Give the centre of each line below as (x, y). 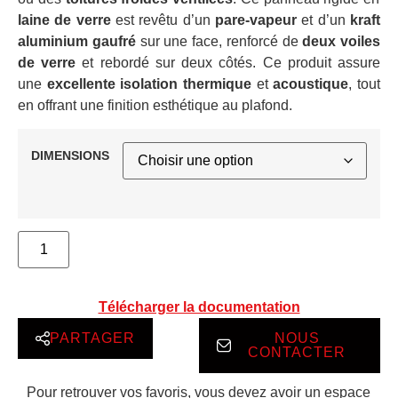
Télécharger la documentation (199, 307)
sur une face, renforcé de (219, 41)
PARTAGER (92, 338)
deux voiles (341, 41)
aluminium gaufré (77, 41)
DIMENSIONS (70, 156)
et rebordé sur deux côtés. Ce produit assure (228, 62)
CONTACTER (297, 353)
